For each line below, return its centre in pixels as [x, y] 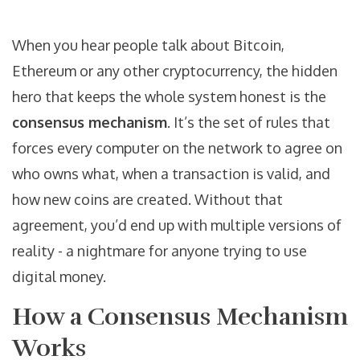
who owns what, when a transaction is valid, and [171, 174]
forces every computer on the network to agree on [177, 148]
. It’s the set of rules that [249, 123]
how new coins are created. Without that [147, 200]
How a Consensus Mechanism [180, 317]
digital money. [59, 277]
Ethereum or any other [87, 71]
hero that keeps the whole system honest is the [169, 97]
